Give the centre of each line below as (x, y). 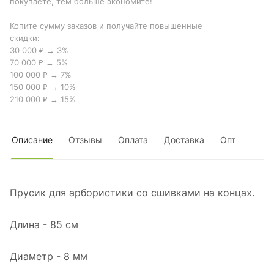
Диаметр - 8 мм (49, 257)
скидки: (25, 38)
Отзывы (85, 140)
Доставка (184, 140)
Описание (32, 140)
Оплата (133, 140)
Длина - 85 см (44, 225)
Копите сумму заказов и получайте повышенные (106, 26)
